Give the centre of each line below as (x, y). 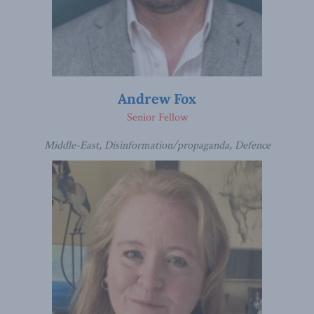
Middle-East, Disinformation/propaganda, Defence (157, 145)
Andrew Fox (157, 98)
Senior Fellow (157, 117)
